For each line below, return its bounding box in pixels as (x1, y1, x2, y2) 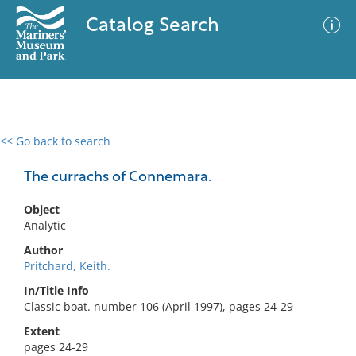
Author (24, 242, 63, 257)
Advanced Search (189, 147, 281, 163)
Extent (24, 323, 60, 339)
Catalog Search (85, 17, 219, 36)
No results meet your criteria (99, 231, 252, 246)
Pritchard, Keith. (24, 258, 110, 273)
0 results (12, 143, 58, 158)
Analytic (24, 218, 66, 233)
